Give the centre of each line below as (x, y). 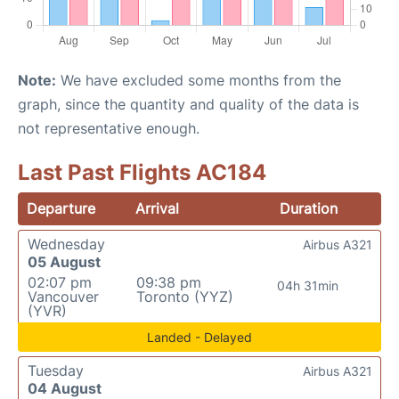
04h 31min (308, 285)
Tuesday (56, 370)
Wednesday (66, 244)
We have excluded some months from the (199, 80)
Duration (308, 208)
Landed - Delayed (199, 337)
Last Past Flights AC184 (142, 172)
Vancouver (63, 297)
